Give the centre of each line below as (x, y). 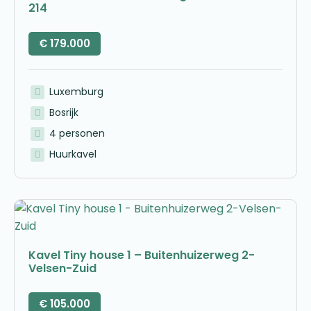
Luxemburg (76, 91)
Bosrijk (64, 112)
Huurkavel (73, 154)
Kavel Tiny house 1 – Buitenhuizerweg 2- (142, 255)
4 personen (77, 133)
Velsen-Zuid (62, 268)
